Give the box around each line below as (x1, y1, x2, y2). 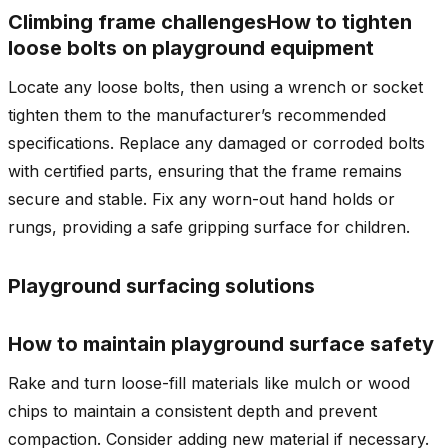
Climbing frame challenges (8, 9, 267, 34)
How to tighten (267, 9, 412, 34)
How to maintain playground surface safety (8, 331, 434, 356)
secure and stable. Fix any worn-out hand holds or (8, 188, 395, 209)
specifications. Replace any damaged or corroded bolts (8, 132, 425, 153)
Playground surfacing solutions (8, 273, 315, 298)
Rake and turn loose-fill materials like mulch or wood (8, 372, 410, 393)
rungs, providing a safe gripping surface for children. (8, 216, 410, 237)
